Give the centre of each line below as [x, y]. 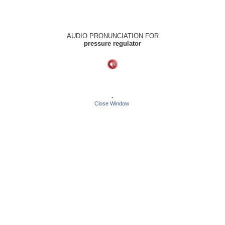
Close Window [112, 103]
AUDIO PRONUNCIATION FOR [113, 36]
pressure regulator [113, 43]
